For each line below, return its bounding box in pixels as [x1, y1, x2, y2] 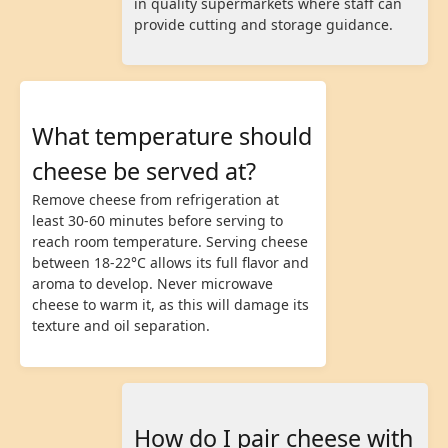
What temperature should [32, 120, 312, 153]
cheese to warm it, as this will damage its [32, 295, 309, 315]
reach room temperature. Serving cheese [32, 232, 308, 252]
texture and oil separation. [32, 316, 210, 336]
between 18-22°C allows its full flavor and [32, 253, 309, 273]
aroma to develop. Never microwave [32, 274, 273, 294]
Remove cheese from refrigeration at [32, 190, 279, 210]
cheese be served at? [32, 155, 256, 188]
